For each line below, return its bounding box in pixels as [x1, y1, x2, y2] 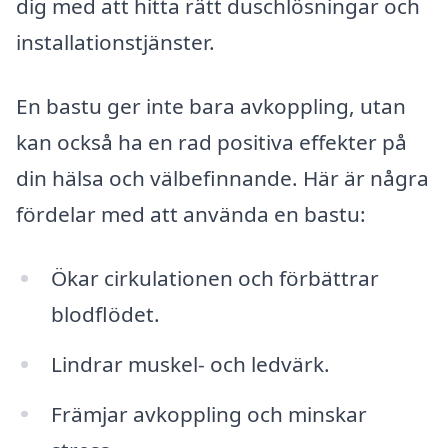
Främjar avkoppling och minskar [50, 399, 367, 428]
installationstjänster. [16, 28, 215, 57]
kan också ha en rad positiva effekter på [16, 128, 407, 157]
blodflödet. [50, 299, 160, 328]
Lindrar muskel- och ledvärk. [50, 349, 330, 378]
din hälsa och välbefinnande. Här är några [16, 164, 429, 193]
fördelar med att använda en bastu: [16, 200, 366, 229]
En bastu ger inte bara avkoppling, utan [16, 92, 406, 121]
